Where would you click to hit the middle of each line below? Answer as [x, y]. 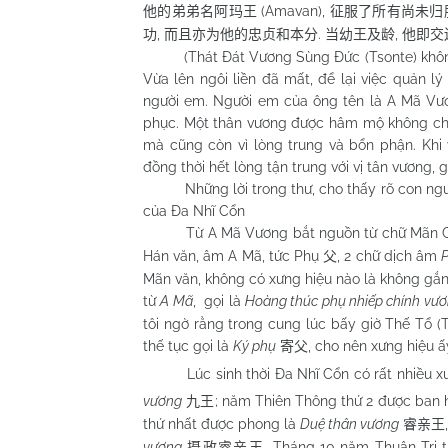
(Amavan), [293, 10]
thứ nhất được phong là [221, 423]
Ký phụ [254, 345]
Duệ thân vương [349, 423]
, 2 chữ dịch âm [389, 255]
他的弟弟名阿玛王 [200, 11]
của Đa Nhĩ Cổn [194, 210]
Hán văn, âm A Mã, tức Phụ [233, 255]
